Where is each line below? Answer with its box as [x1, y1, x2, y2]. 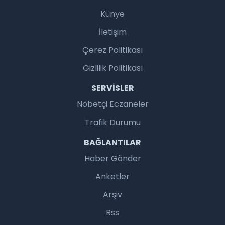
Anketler [95, 171, 130, 183]
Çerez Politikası [82, 44, 143, 56]
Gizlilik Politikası [82, 62, 143, 74]
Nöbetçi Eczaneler [76, 98, 149, 110]
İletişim [98, 26, 127, 38]
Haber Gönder [84, 153, 141, 165]
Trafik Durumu [84, 117, 141, 129]
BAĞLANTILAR [84, 137, 141, 149]
